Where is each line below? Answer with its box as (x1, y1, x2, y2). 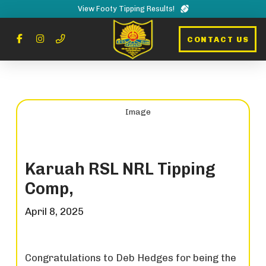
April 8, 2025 (25, 205, 84, 217)
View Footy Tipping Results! (77, 4, 175, 13)
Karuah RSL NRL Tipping (25, 159, 216, 179)
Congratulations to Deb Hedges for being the (25, 252, 237, 264)
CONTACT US (186, 34, 249, 44)
